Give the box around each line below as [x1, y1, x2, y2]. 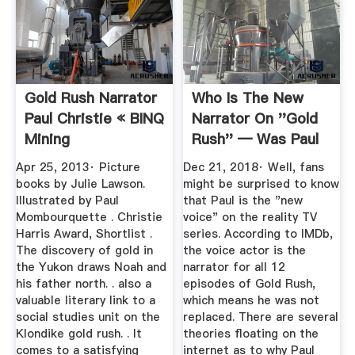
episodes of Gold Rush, [183, 276, 316, 292]
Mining [24, 129, 70, 150]
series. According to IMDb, [183, 226, 334, 242]
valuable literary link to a [15, 292, 155, 309]
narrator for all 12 [183, 259, 286, 276]
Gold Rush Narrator [24, 88, 157, 109]
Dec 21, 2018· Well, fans [183, 159, 325, 176]
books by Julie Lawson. [15, 176, 145, 193]
